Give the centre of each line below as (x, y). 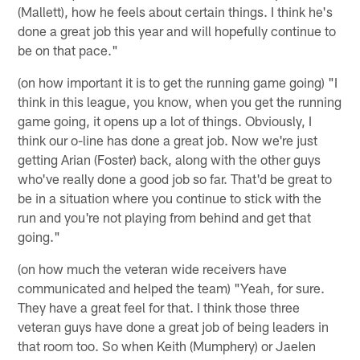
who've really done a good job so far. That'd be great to (175, 178)
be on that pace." (68, 49)
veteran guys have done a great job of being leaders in (174, 326)
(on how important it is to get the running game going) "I (178, 82)
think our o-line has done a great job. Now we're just (168, 139)
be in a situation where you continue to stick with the (170, 197)
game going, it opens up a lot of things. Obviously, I (165, 120)
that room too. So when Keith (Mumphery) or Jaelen (167, 345)
